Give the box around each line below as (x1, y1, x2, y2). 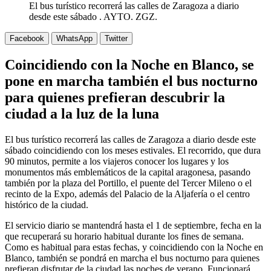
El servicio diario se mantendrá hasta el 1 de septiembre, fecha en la (5, 222, 261, 233)
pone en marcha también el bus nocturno (5, 75, 258, 91)
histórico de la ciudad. (5, 201, 88, 212)
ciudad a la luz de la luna (5, 108, 159, 124)
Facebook (10, 36, 44, 45)
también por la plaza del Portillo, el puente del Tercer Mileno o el (5, 180, 252, 191)
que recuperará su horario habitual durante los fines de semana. (5, 233, 244, 244)
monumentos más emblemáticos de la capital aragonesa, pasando (5, 169, 250, 180)
